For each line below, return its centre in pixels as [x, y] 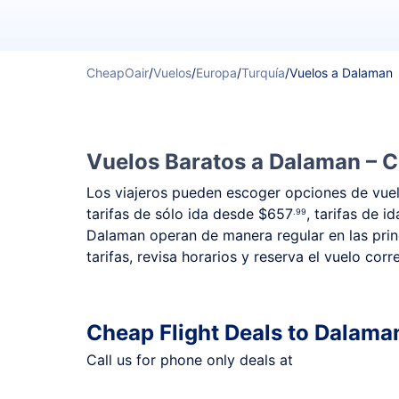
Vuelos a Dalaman [341, 73]
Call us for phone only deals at [192, 360]
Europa [216, 73]
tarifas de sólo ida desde [172, 214]
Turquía [263, 73]
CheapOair [118, 73]
